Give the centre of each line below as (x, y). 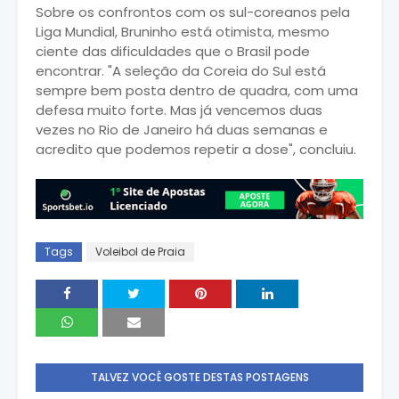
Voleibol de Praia (140, 252)
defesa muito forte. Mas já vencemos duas (179, 110)
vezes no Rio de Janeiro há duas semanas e (182, 129)
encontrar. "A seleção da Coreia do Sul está (181, 70)
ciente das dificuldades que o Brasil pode (173, 51)
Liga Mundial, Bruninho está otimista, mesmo (183, 31)
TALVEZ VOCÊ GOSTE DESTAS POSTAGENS (199, 378)
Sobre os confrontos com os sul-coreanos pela (193, 12)
